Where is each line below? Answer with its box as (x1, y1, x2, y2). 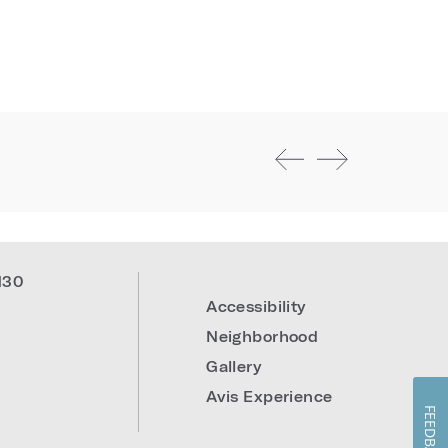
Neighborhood (206, 328, 319, 345)
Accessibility (206, 298, 306, 315)
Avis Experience (206, 388, 333, 405)
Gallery (206, 358, 262, 375)
